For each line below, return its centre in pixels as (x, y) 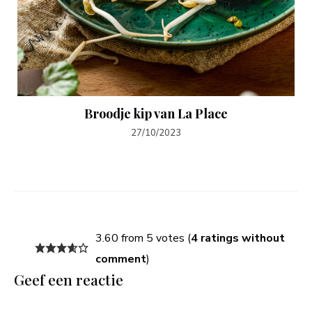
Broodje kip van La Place (156, 113)
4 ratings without (237, 238)
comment (120, 259)
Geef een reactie (69, 279)
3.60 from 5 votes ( (143, 238)
